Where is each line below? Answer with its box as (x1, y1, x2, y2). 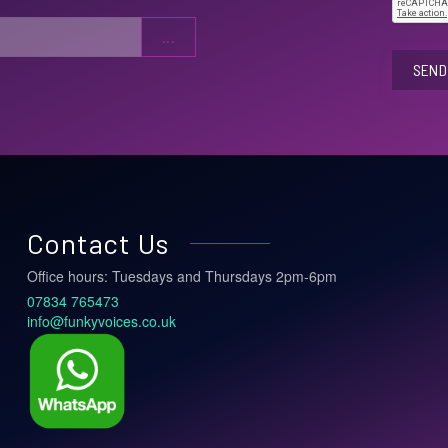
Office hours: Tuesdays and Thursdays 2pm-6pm (26, 266, 341, 286)
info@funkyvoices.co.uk (26, 311, 176, 331)
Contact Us (26, 226, 171, 260)
